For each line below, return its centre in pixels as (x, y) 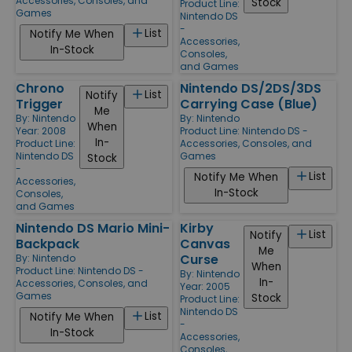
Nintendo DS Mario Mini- (93, 228)
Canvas (205, 244)
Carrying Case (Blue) (249, 104)
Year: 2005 (205, 286)
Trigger (39, 104)
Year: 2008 (41, 130)
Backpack (48, 244)
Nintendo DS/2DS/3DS (251, 88)
